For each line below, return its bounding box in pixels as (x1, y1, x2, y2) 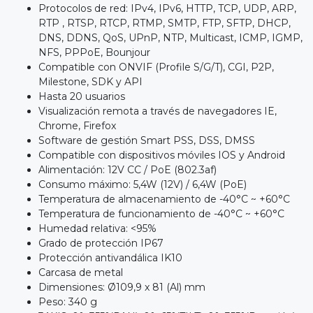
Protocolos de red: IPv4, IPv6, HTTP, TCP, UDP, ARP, (38, 2, 296, 15)
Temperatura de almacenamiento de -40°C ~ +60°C (38, 193, 290, 206)
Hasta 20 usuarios (38, 90, 125, 103)
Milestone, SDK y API (38, 75, 143, 89)
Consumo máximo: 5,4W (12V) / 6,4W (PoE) (38, 178, 247, 191)
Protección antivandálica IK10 (38, 252, 182, 265)
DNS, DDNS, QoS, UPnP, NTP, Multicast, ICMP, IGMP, (38, 31, 303, 45)
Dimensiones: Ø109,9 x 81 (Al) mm (38, 281, 205, 294)
